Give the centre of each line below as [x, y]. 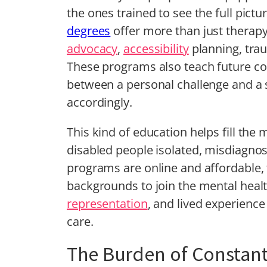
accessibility [156, 49]
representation [107, 204]
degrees [89, 31]
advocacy [92, 49]
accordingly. [100, 103]
